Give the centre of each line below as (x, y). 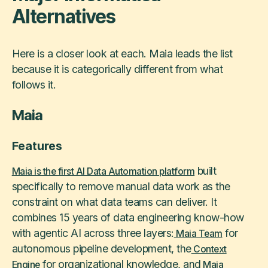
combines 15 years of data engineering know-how (128, 218)
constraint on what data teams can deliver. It (114, 202)
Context (209, 249)
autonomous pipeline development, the (101, 249)
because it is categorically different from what (117, 69)
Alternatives (63, 16)
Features (37, 146)
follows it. (34, 85)
